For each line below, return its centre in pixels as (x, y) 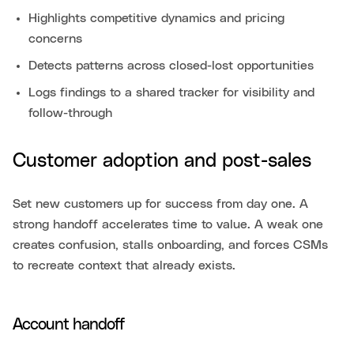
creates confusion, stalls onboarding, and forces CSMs (170, 245)
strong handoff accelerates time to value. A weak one (168, 224)
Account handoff (68, 324)
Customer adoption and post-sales (162, 161)
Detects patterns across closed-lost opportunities (171, 65)
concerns (55, 38)
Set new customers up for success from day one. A (160, 203)
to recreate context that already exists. (124, 265)
